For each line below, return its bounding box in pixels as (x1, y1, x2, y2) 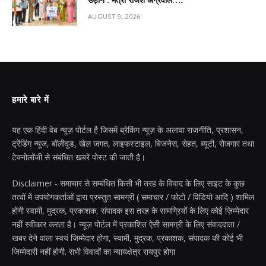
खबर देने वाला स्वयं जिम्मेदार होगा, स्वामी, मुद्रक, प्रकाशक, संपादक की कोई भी (12, 232, 243, 244)
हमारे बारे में (12, 94, 49, 106)
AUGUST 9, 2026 (88, 12, 141, 21)
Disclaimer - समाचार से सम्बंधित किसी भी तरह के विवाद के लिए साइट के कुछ (12, 178, 245, 189)
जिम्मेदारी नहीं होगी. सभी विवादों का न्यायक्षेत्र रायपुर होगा (12, 246, 175, 258)
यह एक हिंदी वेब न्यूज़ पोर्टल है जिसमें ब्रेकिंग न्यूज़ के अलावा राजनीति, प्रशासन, (12, 124, 243, 136)
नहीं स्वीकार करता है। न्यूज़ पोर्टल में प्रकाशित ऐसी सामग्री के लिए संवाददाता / (12, 218, 240, 230)
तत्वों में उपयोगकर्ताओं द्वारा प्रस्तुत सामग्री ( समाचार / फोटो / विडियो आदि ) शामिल (12, 191, 254, 203)
